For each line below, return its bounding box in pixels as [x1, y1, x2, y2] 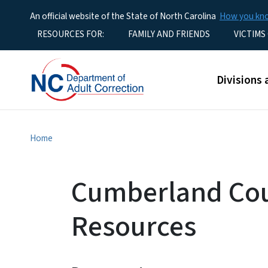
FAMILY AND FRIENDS [128, 28, 210, 41]
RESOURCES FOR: [37, 28, 104, 41]
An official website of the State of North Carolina [30, 10, 216, 23]
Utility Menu [7, 26, 61, 41]
